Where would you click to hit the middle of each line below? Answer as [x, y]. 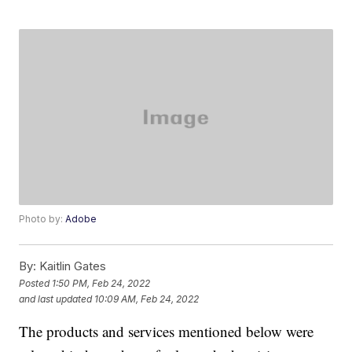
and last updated [56, 299]
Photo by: [42, 219]
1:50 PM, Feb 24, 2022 [101, 283]
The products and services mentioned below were [167, 332]
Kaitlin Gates [71, 266]
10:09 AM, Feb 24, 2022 [147, 299]
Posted [36, 283]
